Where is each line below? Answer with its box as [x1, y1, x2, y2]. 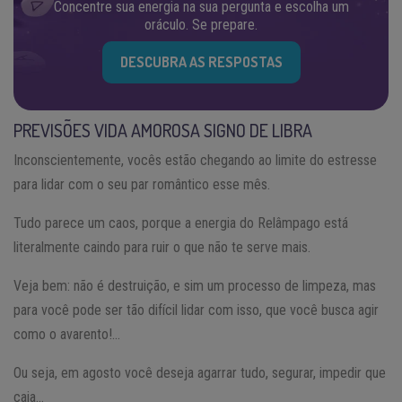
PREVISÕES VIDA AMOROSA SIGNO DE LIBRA [13, 118, 312, 142]
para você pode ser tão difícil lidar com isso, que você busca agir [13, 301, 379, 319]
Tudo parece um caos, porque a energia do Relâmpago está [13, 214, 348, 232]
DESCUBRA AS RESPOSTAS [119, 52, 283, 71]
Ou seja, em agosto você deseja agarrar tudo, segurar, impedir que [13, 363, 386, 381]
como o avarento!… [13, 325, 120, 343]
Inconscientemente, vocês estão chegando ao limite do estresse [13, 151, 377, 169]
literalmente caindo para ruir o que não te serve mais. [13, 238, 310, 256]
